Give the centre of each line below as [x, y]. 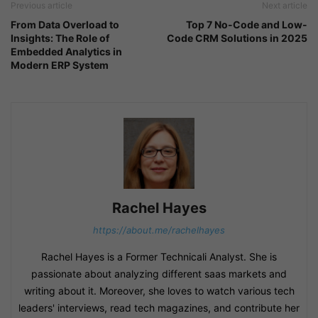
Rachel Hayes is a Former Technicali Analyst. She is [159, 257]
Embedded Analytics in [66, 52]
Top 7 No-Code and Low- [247, 25]
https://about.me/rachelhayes [159, 230]
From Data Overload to [65, 25]
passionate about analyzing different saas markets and [159, 274]
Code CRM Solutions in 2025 [237, 38]
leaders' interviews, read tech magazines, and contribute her [159, 308]
